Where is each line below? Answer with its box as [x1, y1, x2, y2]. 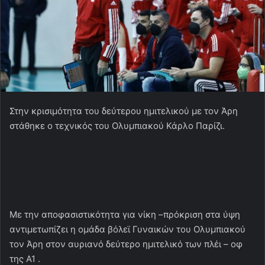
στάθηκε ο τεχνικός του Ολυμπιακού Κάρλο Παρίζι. [9, 119, 225, 131]
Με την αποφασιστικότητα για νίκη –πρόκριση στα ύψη [9, 208, 240, 220]
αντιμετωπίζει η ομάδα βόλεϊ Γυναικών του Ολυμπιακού [9, 223, 245, 235]
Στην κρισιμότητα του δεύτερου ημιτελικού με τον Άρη [9, 105, 238, 117]
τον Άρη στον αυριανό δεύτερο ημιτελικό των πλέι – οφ [9, 238, 243, 250]
